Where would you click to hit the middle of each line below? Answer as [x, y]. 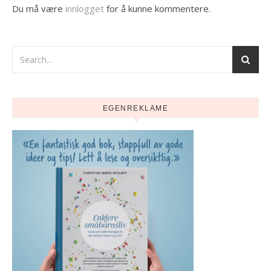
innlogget [85, 8]
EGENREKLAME [135, 108]
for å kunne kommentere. [157, 8]
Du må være [39, 8]
